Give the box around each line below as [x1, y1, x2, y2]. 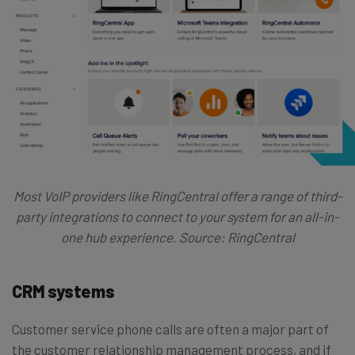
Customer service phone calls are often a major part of [12, 320, 329, 337]
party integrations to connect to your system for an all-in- [16, 208, 339, 224]
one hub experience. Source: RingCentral [60, 228, 295, 245]
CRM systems [12, 280, 115, 301]
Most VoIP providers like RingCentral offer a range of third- [13, 187, 342, 204]
